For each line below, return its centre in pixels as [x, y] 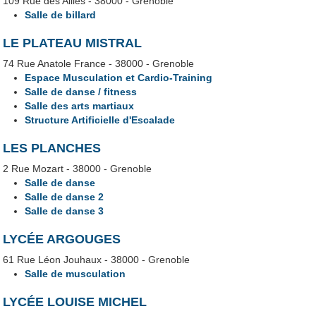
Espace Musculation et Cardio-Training [119, 78]
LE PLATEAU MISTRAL [73, 43]
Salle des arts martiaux [80, 106]
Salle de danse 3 [65, 211]
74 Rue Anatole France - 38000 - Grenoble [99, 64]
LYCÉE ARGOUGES [62, 239]
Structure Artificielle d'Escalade [100, 120]
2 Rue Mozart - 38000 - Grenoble [78, 169]
